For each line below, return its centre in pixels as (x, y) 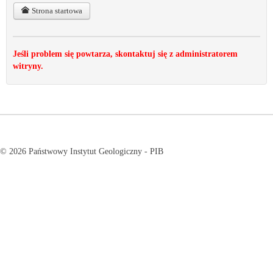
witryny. (28, 66)
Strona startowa (56, 10)
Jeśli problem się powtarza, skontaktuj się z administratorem (125, 54)
